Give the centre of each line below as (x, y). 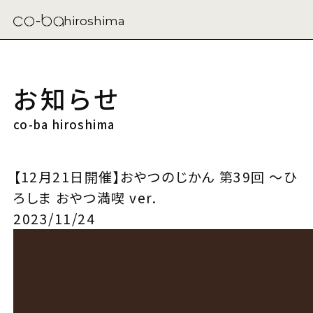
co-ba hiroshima (64, 124)
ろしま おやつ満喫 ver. (85, 198)
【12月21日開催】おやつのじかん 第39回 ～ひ (155, 177)
